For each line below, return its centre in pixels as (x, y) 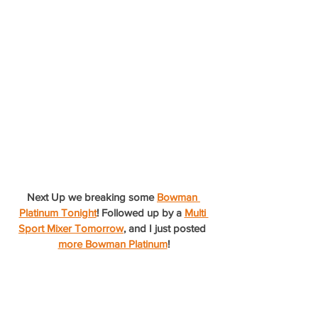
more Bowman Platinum (113, 243)
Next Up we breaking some (92, 197)
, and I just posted (166, 228)
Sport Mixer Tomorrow (71, 228)
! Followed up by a (140, 212)
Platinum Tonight (57, 212)
